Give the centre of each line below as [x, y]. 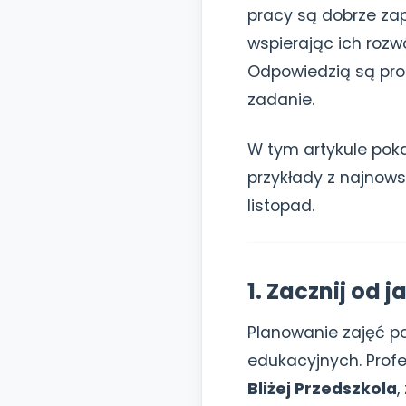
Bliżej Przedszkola [322, 389]
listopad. [281, 206]
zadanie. [281, 100]
